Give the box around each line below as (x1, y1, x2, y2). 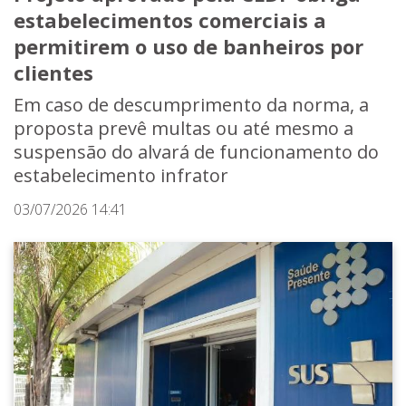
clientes (14, 59, 93, 87)
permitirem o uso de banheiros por (14, 33, 363, 61)
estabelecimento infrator (14, 163, 228, 188)
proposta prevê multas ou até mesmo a (14, 116, 353, 141)
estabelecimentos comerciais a (14, 6, 326, 34)
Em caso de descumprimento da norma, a (14, 92, 369, 118)
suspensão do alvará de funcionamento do (14, 140, 379, 165)
